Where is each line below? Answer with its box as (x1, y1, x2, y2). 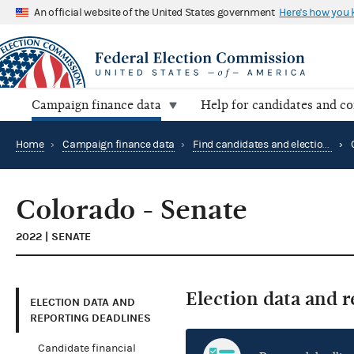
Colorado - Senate (16, 194, 247, 227)
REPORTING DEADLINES (30, 311, 151, 325)
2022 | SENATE (16, 230, 91, 244)
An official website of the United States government (34, 6, 275, 19)
